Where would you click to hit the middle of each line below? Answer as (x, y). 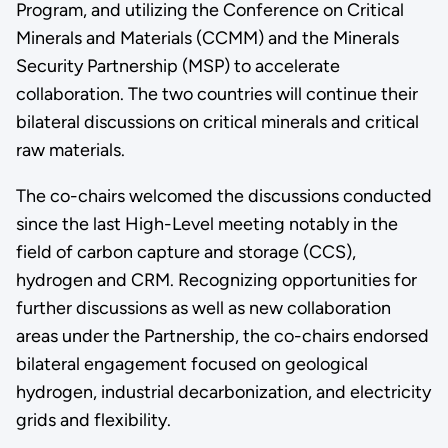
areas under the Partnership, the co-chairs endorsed (222, 335)
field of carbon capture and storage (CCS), (185, 251)
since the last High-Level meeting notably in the (206, 223)
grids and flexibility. (95, 419)
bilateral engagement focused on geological (191, 363)
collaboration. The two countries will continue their (216, 93)
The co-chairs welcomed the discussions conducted (223, 195)
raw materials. (72, 149)
